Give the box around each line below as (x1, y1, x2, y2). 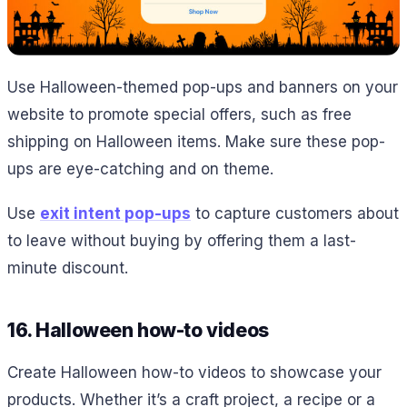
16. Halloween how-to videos (7, 318, 269, 342)
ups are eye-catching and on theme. (7, 160, 273, 179)
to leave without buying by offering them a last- (7, 231, 356, 250)
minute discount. (7, 258, 128, 277)
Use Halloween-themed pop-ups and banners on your (7, 78, 398, 97)
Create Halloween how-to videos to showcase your (7, 363, 382, 382)
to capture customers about (191, 203, 399, 223)
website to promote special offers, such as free (7, 105, 352, 124)
